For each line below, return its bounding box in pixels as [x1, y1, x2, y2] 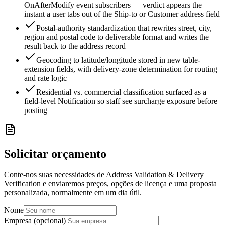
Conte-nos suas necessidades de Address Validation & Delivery [4, 170, 204, 179]
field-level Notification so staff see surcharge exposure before [24, 96, 217, 105]
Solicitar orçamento [4, 147, 106, 160]
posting [24, 105, 47, 115]
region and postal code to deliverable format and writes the [24, 32, 209, 41]
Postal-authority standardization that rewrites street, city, [36, 23, 212, 32]
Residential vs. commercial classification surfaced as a [36, 87, 206, 96]
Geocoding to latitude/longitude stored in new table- [36, 55, 200, 64]
